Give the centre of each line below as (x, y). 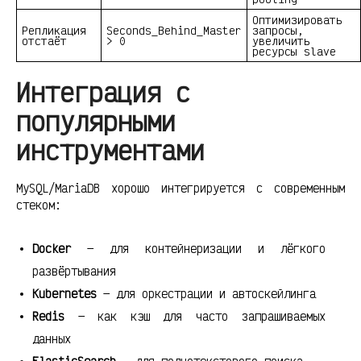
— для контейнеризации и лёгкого (198, 248)
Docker (52, 248)
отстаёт (44, 41)
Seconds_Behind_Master (174, 31)
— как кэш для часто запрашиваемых (195, 316)
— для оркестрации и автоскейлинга (206, 293)
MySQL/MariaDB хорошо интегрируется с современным (180, 188)
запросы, (278, 31)
